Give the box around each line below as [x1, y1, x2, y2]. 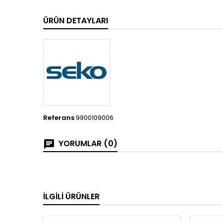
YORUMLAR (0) [56, 138, 117, 149]
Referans [43, 113, 74, 122]
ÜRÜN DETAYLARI [43, 15, 108, 26]
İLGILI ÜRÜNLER [43, 190, 100, 202]
